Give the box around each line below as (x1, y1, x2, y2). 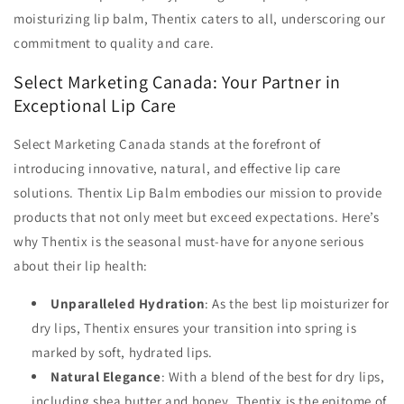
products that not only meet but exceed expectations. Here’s (14, 208, 380, 226)
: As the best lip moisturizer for (205, 295, 390, 313)
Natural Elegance (50, 368, 161, 386)
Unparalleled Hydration (50, 295, 206, 313)
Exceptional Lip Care (14, 93, 178, 117)
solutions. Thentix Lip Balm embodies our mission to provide (14, 184, 382, 202)
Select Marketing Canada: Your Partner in (14, 69, 342, 94)
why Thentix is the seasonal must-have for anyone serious (14, 233, 364, 251)
